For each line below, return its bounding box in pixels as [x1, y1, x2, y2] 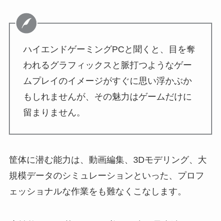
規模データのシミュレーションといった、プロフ [8, 171, 204, 181]
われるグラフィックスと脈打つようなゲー [23, 60, 192, 70]
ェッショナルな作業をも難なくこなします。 [8, 186, 186, 197]
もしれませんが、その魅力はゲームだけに [23, 91, 192, 102]
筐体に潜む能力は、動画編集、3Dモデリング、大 [8, 155, 207, 165]
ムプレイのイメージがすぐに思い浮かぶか [23, 75, 192, 86]
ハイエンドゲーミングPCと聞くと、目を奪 [23, 44, 195, 54]
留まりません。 [23, 107, 85, 117]
